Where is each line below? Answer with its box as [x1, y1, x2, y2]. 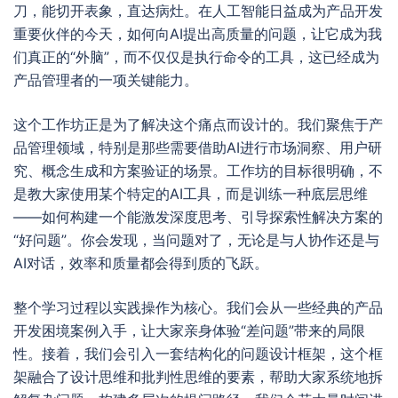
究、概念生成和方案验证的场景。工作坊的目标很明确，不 [13, 162, 383, 179]
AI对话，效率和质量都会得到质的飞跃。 [13, 254, 268, 272]
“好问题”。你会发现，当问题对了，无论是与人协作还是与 [13, 231, 379, 249]
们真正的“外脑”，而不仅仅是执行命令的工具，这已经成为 [13, 48, 379, 66]
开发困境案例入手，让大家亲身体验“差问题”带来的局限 [13, 322, 365, 339]
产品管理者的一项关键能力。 [13, 71, 198, 89]
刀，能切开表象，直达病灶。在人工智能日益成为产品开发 [13, 2, 383, 20]
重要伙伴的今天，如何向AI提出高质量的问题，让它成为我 [13, 25, 382, 43]
